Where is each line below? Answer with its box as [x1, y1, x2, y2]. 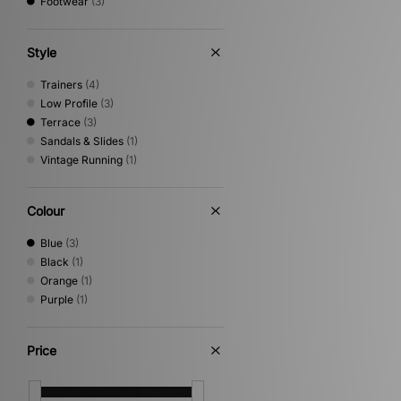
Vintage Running [40, 153, 123, 166]
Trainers [40, 78, 82, 91]
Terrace [40, 115, 81, 129]
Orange [40, 274, 78, 287]
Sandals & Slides [40, 134, 124, 148]
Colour [27, 203, 64, 218]
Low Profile [40, 97, 98, 110]
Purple [40, 293, 73, 306]
